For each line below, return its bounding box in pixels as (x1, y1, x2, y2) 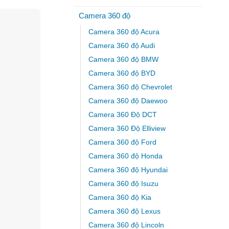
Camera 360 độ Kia (88, 193, 151, 201)
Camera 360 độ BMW (88, 55, 158, 63)
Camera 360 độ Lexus (88, 207, 161, 215)
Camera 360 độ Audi (88, 41, 155, 50)
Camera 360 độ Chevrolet (88, 83, 172, 91)
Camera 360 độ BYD (88, 69, 155, 77)
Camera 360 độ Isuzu (88, 179, 158, 188)
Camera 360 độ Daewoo (88, 97, 168, 105)
